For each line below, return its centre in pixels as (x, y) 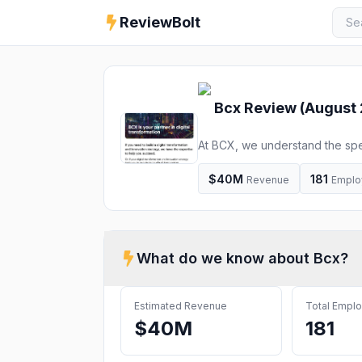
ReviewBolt (160, 22)
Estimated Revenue (181, 306)
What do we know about (225, 258)
